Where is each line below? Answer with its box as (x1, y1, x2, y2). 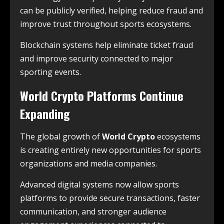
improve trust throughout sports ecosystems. (20, 18, 191, 29)
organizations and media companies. (20, 157, 157, 169)
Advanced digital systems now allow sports (20, 178, 179, 190)
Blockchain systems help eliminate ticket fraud (20, 39, 193, 50)
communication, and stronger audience (20, 205, 166, 217)
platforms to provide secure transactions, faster (20, 192, 200, 203)
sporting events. (20, 66, 81, 77)
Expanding (20, 104, 70, 122)
